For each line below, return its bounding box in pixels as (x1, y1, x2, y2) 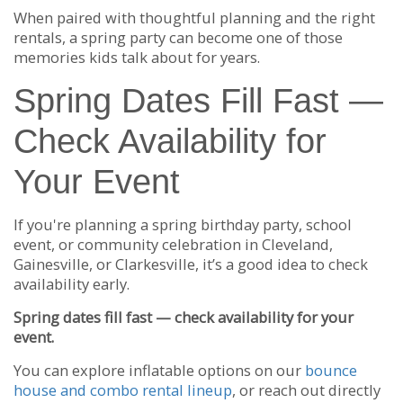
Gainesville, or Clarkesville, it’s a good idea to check (13, 253, 368, 274)
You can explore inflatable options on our (13, 359, 305, 381)
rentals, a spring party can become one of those (13, 27, 343, 49)
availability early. (13, 273, 130, 294)
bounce (305, 359, 357, 381)
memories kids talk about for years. (13, 47, 260, 68)
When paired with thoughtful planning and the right (13, 7, 375, 29)
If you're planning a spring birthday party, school (13, 213, 352, 235)
